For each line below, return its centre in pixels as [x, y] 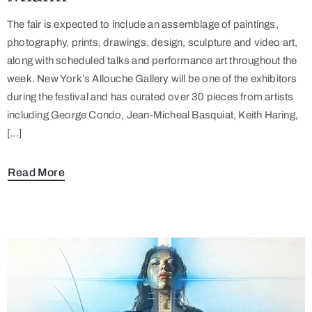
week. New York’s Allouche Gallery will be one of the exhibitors [152, 79]
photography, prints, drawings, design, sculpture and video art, [153, 43]
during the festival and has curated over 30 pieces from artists [150, 97]
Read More [36, 173]
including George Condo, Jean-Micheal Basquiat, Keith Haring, [153, 115]
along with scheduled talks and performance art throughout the [152, 61]
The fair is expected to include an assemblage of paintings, [143, 25]
